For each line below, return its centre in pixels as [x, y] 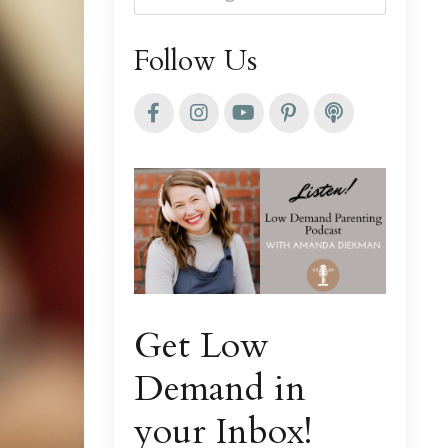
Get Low [201, 345]
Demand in [219, 388]
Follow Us [195, 60]
